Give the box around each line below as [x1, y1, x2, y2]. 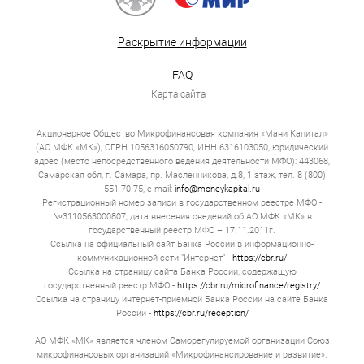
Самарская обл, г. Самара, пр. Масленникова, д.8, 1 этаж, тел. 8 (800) [38, 169, 326, 180]
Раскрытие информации [117, 35, 247, 49]
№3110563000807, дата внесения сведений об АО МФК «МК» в [52, 210, 312, 222]
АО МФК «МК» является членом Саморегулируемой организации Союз [34, 335, 330, 346]
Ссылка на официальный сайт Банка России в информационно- [50, 238, 314, 249]
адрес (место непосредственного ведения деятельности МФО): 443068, [34, 155, 330, 167]
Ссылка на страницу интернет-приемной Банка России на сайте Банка [36, 293, 328, 305]
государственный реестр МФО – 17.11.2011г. [89, 224, 275, 236]
